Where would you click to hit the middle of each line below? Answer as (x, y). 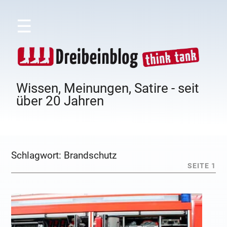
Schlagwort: (38, 156)
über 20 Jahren (60, 101)
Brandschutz (90, 156)
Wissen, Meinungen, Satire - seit (108, 88)
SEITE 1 (201, 166)
